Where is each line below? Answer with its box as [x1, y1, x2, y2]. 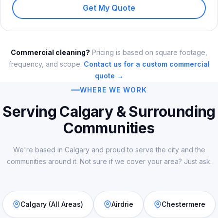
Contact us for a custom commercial [83, 59, 210, 68]
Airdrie [111, 200, 133, 208]
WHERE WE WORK [80, 85, 147, 94]
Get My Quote [83, 3, 135, 13]
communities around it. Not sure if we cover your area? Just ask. [6, 157, 212, 165]
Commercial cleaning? [11, 48, 90, 56]
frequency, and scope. [8, 59, 84, 68]
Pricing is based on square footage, [90, 48, 207, 56]
